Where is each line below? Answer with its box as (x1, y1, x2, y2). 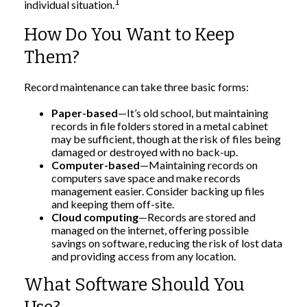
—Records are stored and (138, 210, 256, 224)
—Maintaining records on (140, 158, 258, 172)
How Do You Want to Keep (24, 24, 234, 46)
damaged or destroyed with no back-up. (51, 145, 238, 159)
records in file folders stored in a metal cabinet (51, 119, 268, 133)
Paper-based (51, 106, 118, 120)
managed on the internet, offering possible (51, 223, 249, 237)
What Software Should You (24, 274, 245, 296)
